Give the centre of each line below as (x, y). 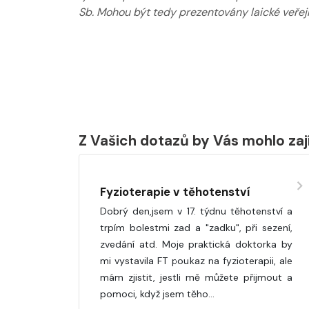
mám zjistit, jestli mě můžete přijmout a (196, 277)
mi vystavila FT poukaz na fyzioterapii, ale (196, 260)
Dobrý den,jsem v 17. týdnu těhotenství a (196, 211)
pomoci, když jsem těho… (157, 293)
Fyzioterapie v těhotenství (175, 191)
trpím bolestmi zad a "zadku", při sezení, (196, 227)
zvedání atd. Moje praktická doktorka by (196, 244)
